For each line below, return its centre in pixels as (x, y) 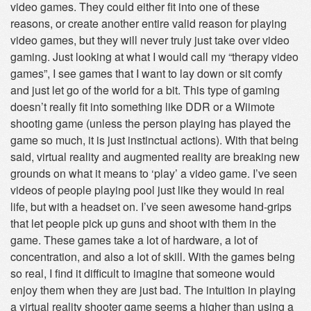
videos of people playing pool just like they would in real (148, 190)
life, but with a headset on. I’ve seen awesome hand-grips (151, 207)
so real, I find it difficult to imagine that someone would (143, 273)
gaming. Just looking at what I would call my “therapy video (154, 57)
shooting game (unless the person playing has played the (151, 123)
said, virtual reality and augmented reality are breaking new (155, 157)
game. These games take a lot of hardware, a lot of (134, 240)
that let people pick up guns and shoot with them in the (143, 223)
